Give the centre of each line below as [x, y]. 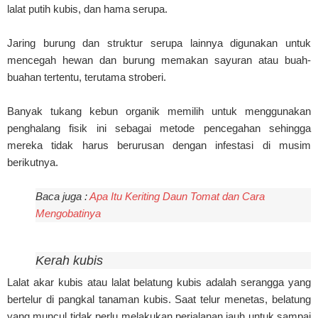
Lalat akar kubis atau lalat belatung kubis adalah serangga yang [159, 282]
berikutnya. [33, 162]
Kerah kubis [69, 260]
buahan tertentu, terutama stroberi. [87, 77]
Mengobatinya [68, 213]
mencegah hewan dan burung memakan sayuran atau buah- [159, 60]
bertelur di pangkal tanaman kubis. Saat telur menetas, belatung [159, 299]
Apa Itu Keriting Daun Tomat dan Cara [177, 196]
